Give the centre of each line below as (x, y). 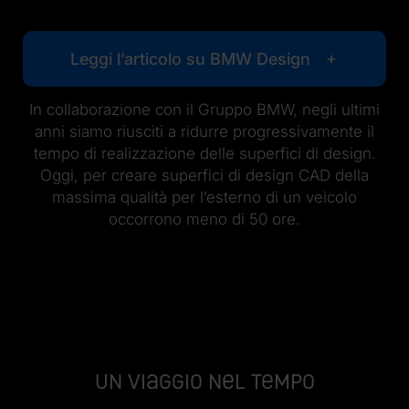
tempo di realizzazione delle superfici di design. (204, 153)
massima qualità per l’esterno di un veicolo (204, 197)
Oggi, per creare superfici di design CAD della (204, 175)
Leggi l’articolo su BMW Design (190, 58)
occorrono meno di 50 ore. (204, 219)
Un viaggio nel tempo (204, 381)
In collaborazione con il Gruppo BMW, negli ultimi (204, 109)
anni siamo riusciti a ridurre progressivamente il (204, 131)
